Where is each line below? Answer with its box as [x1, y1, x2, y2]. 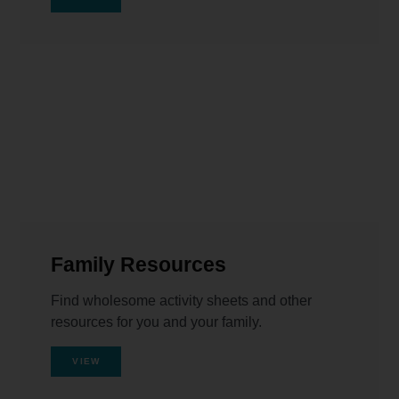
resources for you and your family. [51, 314, 263, 330]
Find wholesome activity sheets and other [51, 293, 313, 308]
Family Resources [51, 253, 227, 276]
